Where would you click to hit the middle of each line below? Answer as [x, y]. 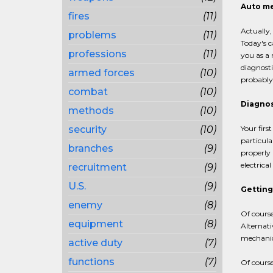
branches [91, 148]
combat [88, 92]
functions [91, 262]
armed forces [101, 73]
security [87, 129]
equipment [96, 224]
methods [91, 111]
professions [97, 54]
